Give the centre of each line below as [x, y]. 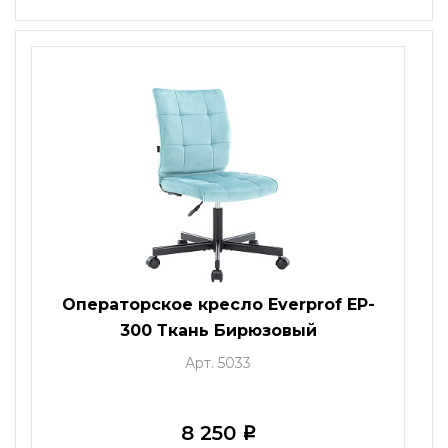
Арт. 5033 [218, 362]
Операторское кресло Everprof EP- [218, 304]
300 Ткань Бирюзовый [218, 330]
